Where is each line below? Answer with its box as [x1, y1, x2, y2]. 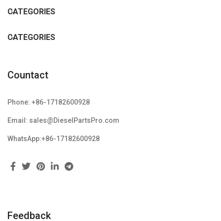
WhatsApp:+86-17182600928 [7, 135, 100, 143]
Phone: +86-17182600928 [7, 98, 90, 106]
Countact [7, 69, 48, 81]
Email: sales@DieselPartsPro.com [7, 116, 119, 124]
